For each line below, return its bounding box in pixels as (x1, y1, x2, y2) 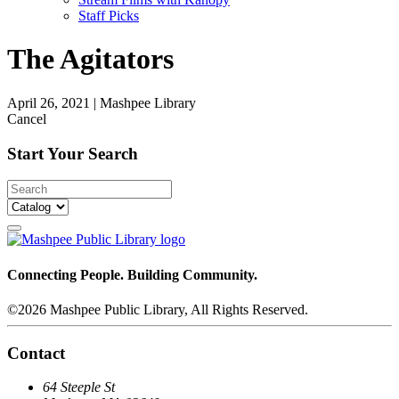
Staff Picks (78, 8, 139, 23)
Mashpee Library (100, 94, 196, 110)
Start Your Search (7, 143, 138, 163)
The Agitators (7, 43, 174, 76)
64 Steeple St (43, 379, 115, 395)
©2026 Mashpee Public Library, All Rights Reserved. (7, 301, 308, 317)
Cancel (7, 110, 46, 126)
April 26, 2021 (7, 94, 90, 110)
